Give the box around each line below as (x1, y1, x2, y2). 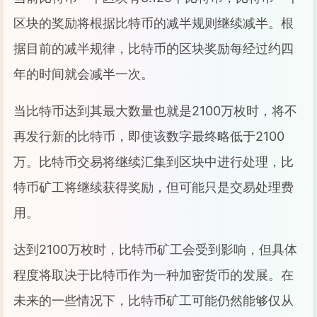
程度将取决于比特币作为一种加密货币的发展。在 (13, 267, 294, 282)
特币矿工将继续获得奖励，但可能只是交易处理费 (13, 180, 294, 195)
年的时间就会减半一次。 (13, 67, 154, 81)
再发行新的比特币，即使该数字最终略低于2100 (13, 129, 284, 144)
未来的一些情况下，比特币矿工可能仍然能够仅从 (13, 293, 294, 308)
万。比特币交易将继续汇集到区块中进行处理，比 (13, 154, 294, 169)
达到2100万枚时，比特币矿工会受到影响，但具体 (13, 242, 297, 257)
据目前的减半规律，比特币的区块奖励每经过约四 (13, 41, 294, 56)
